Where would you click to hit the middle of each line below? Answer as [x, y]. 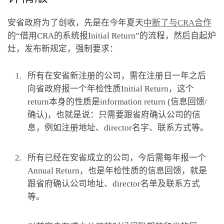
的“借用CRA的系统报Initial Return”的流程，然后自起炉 [112, 36]
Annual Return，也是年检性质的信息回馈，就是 [117, 171]
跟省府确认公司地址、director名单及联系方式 [114, 184]
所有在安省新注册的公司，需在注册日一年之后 [117, 76]
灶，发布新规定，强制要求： [63, 49]
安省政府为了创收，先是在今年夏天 [75, 23]
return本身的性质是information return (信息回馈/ [117, 102]
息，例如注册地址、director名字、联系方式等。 [118, 128]
